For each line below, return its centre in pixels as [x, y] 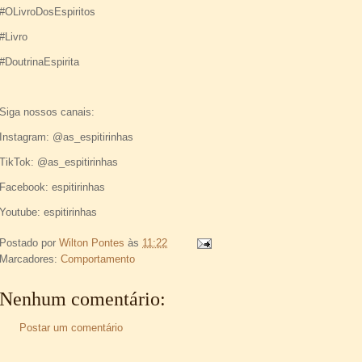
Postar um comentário [71, 328]
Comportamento [98, 259]
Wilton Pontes [92, 243]
